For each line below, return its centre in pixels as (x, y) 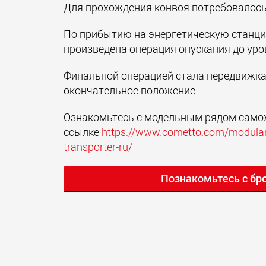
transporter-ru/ (98, 147)
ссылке (83, 132)
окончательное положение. (131, 90)
